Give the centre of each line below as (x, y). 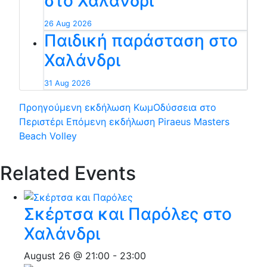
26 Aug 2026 (68, 23)
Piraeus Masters (192, 121)
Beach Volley (48, 136)
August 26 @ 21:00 (67, 256)
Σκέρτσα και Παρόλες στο (128, 214)
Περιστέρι (41, 121)
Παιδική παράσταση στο (141, 40)
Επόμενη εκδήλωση (111, 121)
